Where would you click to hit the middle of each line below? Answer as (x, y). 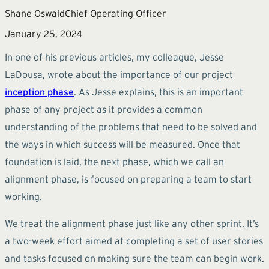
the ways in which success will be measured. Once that (122, 144)
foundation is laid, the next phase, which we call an (114, 161)
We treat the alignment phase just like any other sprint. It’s (132, 223)
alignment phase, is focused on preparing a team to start (128, 179)
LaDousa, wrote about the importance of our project (119, 74)
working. (23, 196)
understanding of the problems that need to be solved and (131, 126)
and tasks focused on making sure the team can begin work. (134, 258)
